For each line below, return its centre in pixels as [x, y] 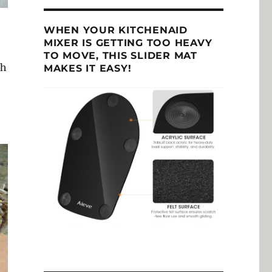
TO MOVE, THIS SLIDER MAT [120, 55]
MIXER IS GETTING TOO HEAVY [128, 42]
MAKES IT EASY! [87, 68]
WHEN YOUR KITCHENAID [115, 30]
